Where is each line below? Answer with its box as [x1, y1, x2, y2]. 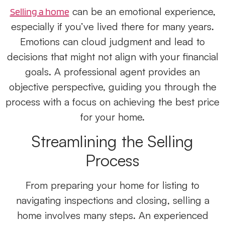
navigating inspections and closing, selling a [16, 193, 209, 206]
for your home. [80, 110, 145, 123]
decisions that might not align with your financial [7, 50, 218, 63]
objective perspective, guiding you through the [9, 80, 216, 93]
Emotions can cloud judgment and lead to [20, 35, 205, 48]
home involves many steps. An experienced [17, 208, 208, 221]
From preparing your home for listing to [26, 178, 199, 191]
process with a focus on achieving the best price [6, 95, 219, 108]
